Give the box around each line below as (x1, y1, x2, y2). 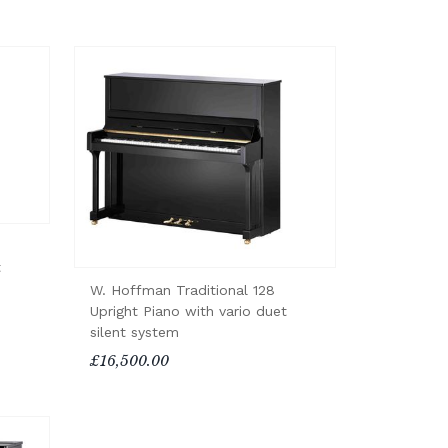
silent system (89, 323, 179, 340)
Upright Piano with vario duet (89, 302, 287, 319)
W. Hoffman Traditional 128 (89, 281, 275, 298)
